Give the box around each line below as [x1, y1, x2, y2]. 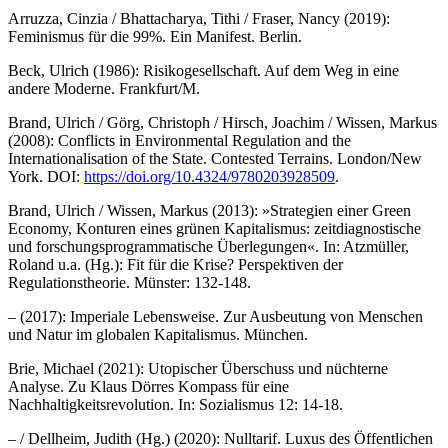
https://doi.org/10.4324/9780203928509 [84, 167, 335, 185]
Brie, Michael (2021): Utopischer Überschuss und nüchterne [8, 359, 388, 377]
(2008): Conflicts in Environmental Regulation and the [8, 131, 351, 149]
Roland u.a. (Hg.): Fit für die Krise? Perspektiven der [8, 255, 343, 273]
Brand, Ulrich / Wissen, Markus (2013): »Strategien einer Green [8, 201, 411, 219]
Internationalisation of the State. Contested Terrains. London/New [8, 149, 422, 167]
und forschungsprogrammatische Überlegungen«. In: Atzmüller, [8, 237, 409, 255]
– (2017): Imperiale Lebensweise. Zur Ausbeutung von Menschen [8, 307, 423, 325]
